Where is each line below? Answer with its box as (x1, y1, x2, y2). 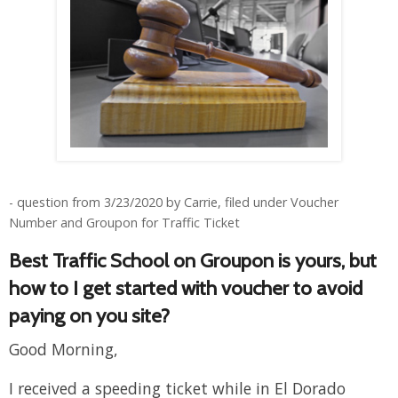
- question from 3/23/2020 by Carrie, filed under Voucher (9, 193, 338, 211)
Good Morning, (9, 338, 118, 360)
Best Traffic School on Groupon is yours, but (9, 247, 377, 273)
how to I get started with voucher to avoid (9, 275, 362, 300)
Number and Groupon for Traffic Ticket (9, 213, 240, 231)
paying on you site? (9, 302, 170, 328)
